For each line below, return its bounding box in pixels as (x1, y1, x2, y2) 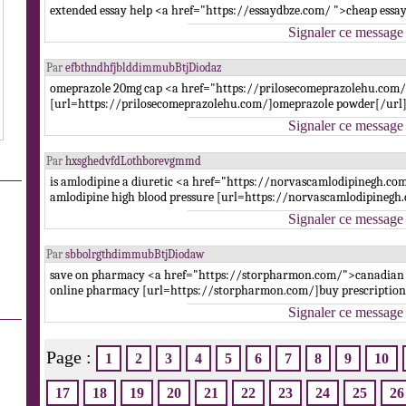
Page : (46, 347, 96, 367)
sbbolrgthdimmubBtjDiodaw (65, 247, 204, 261)
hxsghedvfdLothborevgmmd (65, 154, 201, 168)
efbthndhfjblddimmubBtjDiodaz (65, 61, 222, 74)
